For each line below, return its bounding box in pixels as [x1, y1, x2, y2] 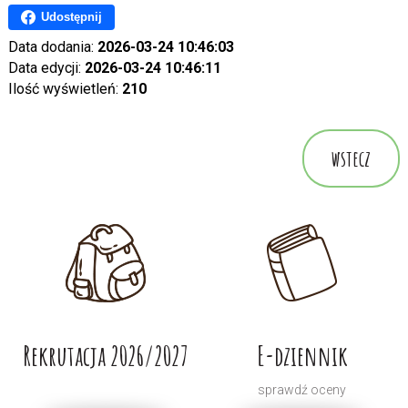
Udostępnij [40, 10, 102, 25]
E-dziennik [256, 338, 348, 372]
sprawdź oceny [258, 382, 347, 397]
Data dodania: [7, 37, 97, 56]
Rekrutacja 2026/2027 [23, 338, 189, 372]
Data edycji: [7, 58, 85, 76]
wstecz [331, 144, 372, 172]
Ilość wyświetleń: [7, 79, 122, 97]
